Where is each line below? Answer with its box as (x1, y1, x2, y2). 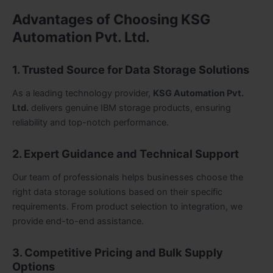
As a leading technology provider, (12, 88, 153, 99)
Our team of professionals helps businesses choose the (12, 172, 243, 183)
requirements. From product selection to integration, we (12, 201, 243, 213)
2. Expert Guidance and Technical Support (12, 146, 239, 160)
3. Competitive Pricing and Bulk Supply (12, 245, 223, 259)
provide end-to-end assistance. (12, 216, 144, 227)
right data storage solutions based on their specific (12, 186, 222, 198)
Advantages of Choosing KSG (12, 10, 210, 28)
